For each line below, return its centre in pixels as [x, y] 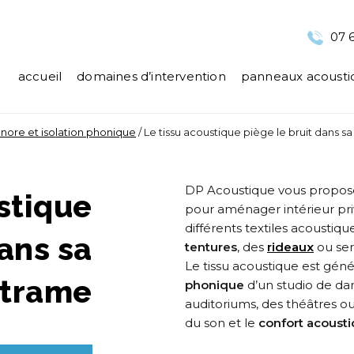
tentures [211, 247]
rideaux [290, 247]
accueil [40, 76]
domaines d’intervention [151, 76]
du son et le [222, 323]
